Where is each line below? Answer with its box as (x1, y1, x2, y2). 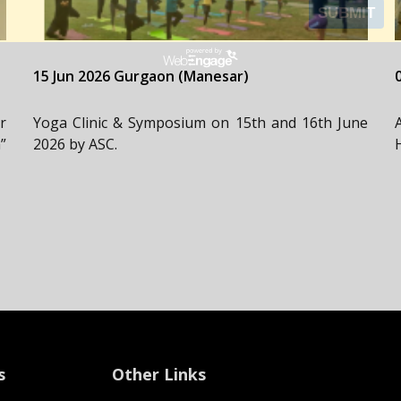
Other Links (112, 363, 207, 385)
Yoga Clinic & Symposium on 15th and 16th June (32, 112, 369, 132)
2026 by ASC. (32, 133, 117, 154)
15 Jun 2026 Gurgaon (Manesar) (32, 65, 249, 86)
